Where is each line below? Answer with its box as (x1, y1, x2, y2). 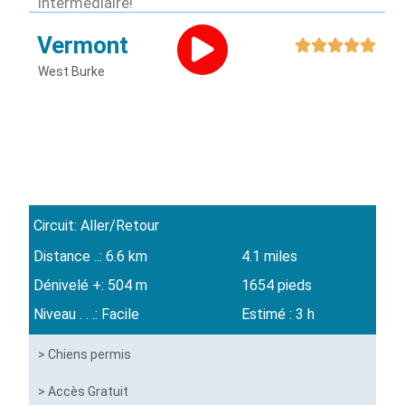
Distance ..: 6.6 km (33, 248, 148, 266)
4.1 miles (241, 248, 298, 266)
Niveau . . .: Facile (33, 306, 140, 324)
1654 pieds (241, 277, 313, 295)
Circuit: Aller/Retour (33, 217, 160, 235)
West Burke (38, 64, 106, 80)
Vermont (37, 32, 129, 60)
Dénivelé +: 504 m (33, 277, 148, 295)
